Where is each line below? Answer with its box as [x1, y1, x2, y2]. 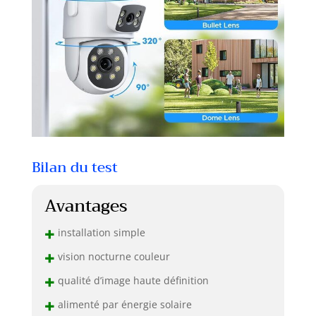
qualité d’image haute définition [54, 273, 209, 287]
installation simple [54, 225, 145, 239]
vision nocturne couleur [54, 249, 170, 263]
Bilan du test [31, 154, 118, 180]
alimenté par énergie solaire [54, 297, 192, 311]
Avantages [44, 190, 128, 221]
